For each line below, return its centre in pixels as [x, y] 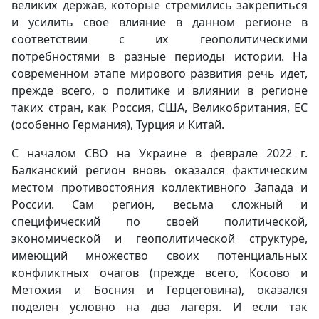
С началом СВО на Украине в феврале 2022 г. [159, 153]
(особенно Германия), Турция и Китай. [118, 125]
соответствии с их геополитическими [159, 39]
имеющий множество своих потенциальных [159, 256]
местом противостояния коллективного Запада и [159, 187]
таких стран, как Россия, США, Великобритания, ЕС [159, 108]
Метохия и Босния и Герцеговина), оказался [159, 290]
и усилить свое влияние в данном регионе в [159, 22]
